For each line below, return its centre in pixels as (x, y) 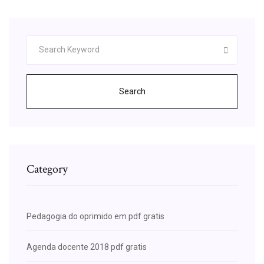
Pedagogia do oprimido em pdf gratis (95, 216)
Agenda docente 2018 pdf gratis (87, 247)
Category (47, 169)
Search (132, 91)
